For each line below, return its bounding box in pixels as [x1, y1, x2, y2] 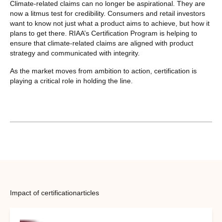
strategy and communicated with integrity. [10, 49, 140, 57]
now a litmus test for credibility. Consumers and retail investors [10, 9, 205, 18]
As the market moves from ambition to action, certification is [10, 67, 197, 75]
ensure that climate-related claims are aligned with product [10, 39, 193, 48]
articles [77, 188, 99, 197]
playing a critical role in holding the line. [10, 77, 133, 85]
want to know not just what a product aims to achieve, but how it [10, 19, 210, 28]
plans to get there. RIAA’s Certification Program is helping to [10, 29, 197, 38]
